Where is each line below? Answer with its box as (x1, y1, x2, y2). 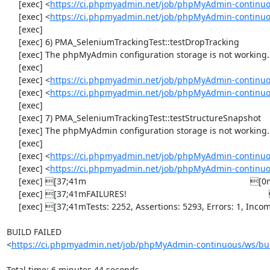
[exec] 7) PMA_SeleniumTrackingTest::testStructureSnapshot (6, 112, 19, 124)
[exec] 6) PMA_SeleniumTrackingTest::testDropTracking (6, 36, 19, 48)
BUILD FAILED (6, 226, 61, 237)
